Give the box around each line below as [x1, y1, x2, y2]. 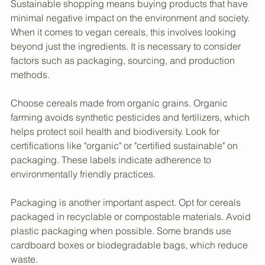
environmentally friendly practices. [11, 202, 156, 214]
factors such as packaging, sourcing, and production [11, 88, 237, 101]
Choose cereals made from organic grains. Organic [11, 131, 230, 143]
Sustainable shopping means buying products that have [11, 31, 250, 44]
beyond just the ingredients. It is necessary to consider [11, 74, 243, 86]
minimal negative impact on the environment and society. [11, 46, 252, 58]
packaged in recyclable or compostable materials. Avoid [11, 244, 253, 257]
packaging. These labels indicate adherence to [11, 188, 214, 200]
